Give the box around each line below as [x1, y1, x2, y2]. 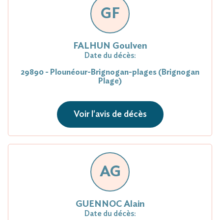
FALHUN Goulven [73, 41, 147, 51]
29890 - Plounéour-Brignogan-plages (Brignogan [21, 68, 199, 76]
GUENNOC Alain [75, 199, 145, 209]
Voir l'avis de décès [73, 110, 147, 119]
